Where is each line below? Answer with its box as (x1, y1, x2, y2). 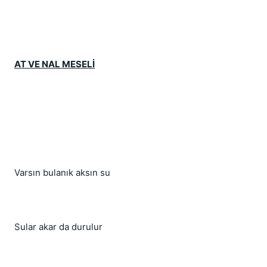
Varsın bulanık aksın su (14, 167, 110, 178)
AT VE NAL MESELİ (14, 58, 95, 70)
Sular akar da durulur (14, 221, 103, 232)
